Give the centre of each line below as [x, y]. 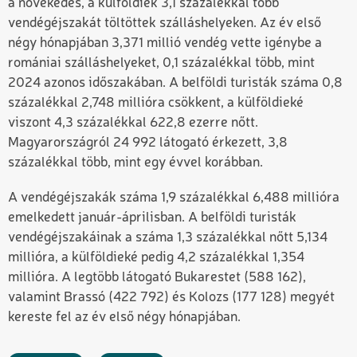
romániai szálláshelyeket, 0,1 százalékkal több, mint [161, 63]
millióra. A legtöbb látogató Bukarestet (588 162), [157, 277]
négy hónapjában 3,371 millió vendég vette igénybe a [165, 43]
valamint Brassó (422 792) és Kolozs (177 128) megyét [171, 297]
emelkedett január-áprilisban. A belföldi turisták [152, 218]
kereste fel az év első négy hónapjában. [124, 317]
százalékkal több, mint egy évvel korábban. [137, 163]
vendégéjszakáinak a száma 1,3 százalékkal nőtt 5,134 [168, 237]
